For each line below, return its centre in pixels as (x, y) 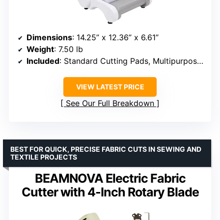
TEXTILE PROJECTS (44, 157)
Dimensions (49, 38)
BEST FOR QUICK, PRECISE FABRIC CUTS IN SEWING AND (106, 149)
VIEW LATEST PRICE (110, 87)
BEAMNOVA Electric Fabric (110, 179)
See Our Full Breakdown (110, 103)
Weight (40, 49)
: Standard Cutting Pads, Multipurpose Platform (128, 61)
